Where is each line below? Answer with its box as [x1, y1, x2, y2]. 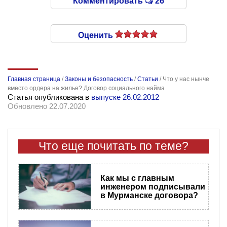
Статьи [137, 75, 158, 83]
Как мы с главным [100, 173, 174, 182]
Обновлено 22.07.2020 [8, 101, 86, 110]
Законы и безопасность [65, 75, 133, 83]
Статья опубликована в [8, 92, 91, 101]
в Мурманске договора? [100, 191, 198, 200]
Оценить [78, 30, 115, 40]
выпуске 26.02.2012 [91, 92, 159, 101]
